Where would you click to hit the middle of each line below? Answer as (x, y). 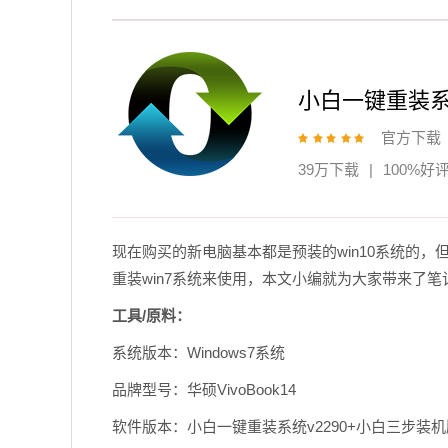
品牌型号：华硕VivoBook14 (203, 389)
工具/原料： (151, 315)
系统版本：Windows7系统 (198, 352)
